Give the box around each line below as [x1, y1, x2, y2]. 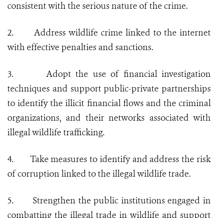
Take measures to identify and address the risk [30, 153, 211, 165]
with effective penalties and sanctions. [7, 41, 153, 54]
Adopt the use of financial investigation [46, 68, 211, 80]
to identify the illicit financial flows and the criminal [7, 97, 211, 109]
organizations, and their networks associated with [7, 112, 211, 124]
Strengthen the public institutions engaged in [33, 195, 211, 207]
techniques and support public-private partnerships [7, 83, 211, 95]
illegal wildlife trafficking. [7, 127, 105, 139]
